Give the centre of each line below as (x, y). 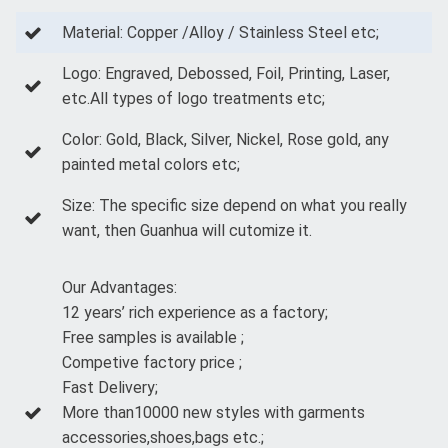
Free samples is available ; (153, 338)
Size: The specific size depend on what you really (234, 206)
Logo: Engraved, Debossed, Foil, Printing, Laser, (226, 74)
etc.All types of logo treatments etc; (193, 99)
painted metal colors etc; (151, 165)
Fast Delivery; (110, 388)
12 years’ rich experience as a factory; (195, 313)
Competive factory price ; (152, 363)
